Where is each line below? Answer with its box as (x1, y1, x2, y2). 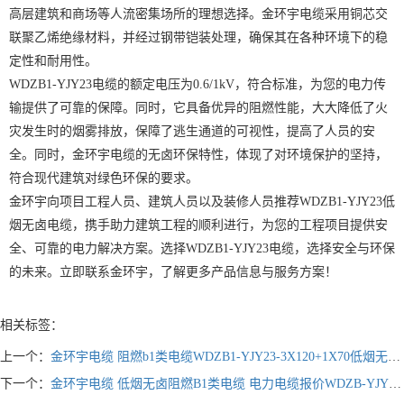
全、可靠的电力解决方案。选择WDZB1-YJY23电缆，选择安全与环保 (9, 242, 395, 255)
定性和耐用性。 (9, 54, 97, 68)
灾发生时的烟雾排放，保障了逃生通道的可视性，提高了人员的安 (9, 124, 375, 138)
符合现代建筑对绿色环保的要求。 (9, 171, 198, 185)
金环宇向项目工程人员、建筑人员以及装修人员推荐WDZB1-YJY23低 (9, 195, 395, 208)
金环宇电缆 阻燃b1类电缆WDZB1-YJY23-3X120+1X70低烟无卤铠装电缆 (50, 350, 388, 363)
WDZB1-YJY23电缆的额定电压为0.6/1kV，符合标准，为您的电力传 (9, 78, 386, 91)
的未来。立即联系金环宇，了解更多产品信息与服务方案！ (9, 265, 337, 279)
